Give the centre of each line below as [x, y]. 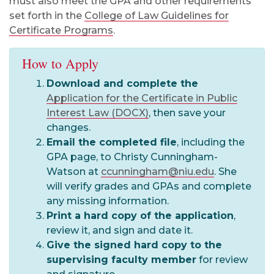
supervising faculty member [121, 260]
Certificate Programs [61, 30]
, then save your [187, 113]
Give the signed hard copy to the [134, 245]
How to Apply [60, 63]
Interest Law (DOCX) [98, 113]
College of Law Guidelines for [157, 16]
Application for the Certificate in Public [142, 98]
